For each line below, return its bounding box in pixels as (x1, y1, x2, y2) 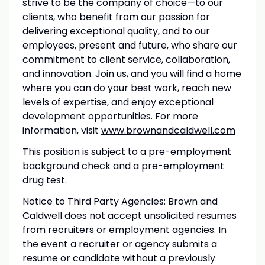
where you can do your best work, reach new (22, 80, 231, 95)
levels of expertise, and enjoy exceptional (22, 95, 214, 109)
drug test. (22, 173, 69, 187)
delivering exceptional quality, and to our (22, 24, 210, 38)
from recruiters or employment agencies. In (22, 222, 227, 237)
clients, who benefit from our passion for (22, 9, 210, 24)
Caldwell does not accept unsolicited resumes (22, 208, 237, 222)
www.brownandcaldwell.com (101, 123, 235, 137)
